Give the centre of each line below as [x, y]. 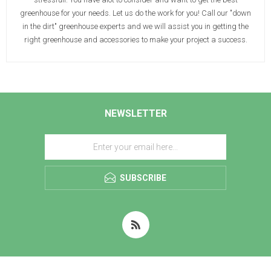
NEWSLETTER [135, 114]
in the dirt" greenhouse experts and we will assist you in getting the [135, 27]
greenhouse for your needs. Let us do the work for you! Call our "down [135, 13]
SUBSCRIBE [143, 178]
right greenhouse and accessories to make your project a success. [135, 40]
